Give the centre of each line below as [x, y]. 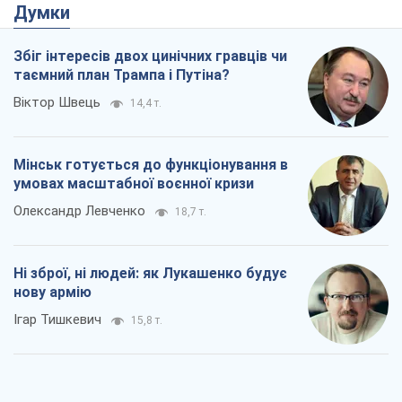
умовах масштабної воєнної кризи [134, 184]
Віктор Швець [57, 103]
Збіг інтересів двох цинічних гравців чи [150, 57]
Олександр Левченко [79, 211]
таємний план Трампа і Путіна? [122, 75]
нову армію [52, 293]
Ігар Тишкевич [57, 320]
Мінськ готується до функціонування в [151, 165]
